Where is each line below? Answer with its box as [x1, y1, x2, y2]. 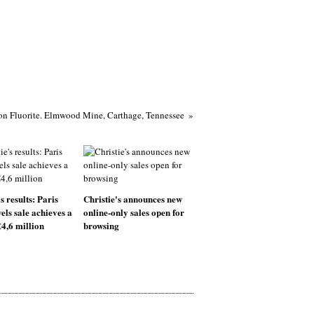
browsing [83, 219, 119, 232]
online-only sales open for [83, 205, 184, 219]
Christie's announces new [83, 192, 182, 205]
